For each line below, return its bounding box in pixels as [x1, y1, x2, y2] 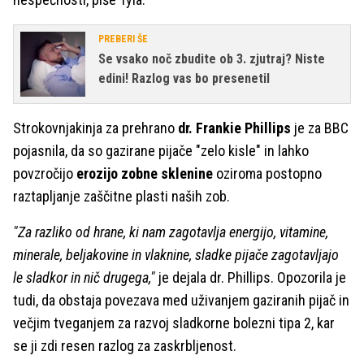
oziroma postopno [213, 165, 322, 182]
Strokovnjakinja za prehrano [13, 119, 175, 136]
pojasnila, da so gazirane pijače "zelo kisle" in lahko [13, 142, 309, 159]
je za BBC [291, 119, 349, 136]
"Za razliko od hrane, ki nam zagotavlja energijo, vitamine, [13, 223, 328, 240]
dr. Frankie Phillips [175, 119, 291, 136]
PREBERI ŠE [98, 33, 148, 45]
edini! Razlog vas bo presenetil [98, 71, 270, 86]
